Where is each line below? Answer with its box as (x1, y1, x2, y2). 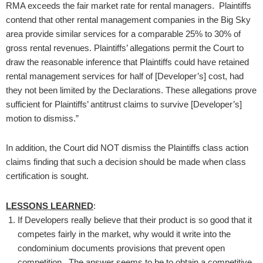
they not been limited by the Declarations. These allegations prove (6, 85, 257, 96)
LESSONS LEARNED (6, 200, 93, 211)
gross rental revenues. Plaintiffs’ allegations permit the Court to (6, 43, 244, 53)
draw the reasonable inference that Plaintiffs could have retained (6, 57, 249, 68)
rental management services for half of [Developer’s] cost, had (6, 71, 244, 82)
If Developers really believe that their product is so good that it (18, 214, 252, 225)
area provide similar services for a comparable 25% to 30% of (6, 29, 241, 39)
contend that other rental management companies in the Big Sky (6, 15, 251, 25)
